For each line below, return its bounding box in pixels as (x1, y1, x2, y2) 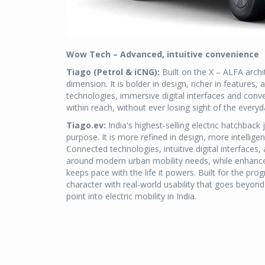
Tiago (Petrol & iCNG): (66, 66, 160, 78)
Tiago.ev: (66, 119, 106, 131)
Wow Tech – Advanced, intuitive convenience (66, 49, 259, 60)
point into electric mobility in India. (66, 190, 196, 202)
